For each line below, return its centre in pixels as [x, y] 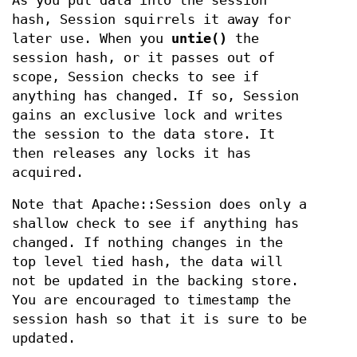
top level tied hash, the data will [147, 261]
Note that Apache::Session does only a [159, 204]
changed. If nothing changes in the [147, 242]
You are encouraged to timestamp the [151, 300]
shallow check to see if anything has [155, 223]
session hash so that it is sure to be [159, 319]
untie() [199, 38]
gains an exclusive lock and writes [147, 115]
